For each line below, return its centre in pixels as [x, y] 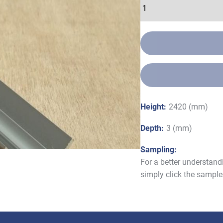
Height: [153, 106]
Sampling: [159, 149]
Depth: [152, 128]
